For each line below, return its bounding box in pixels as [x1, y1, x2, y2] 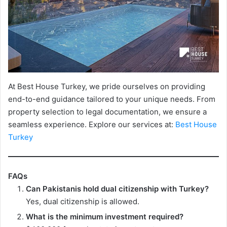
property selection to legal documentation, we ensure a [8, 107, 207, 117]
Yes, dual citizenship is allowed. [26, 196, 139, 206]
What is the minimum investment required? [26, 211, 183, 221]
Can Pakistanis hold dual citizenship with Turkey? [26, 183, 209, 194]
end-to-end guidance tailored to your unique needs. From [8, 94, 215, 104]
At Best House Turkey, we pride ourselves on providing [8, 82, 205, 92]
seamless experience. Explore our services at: [8, 120, 175, 130]
